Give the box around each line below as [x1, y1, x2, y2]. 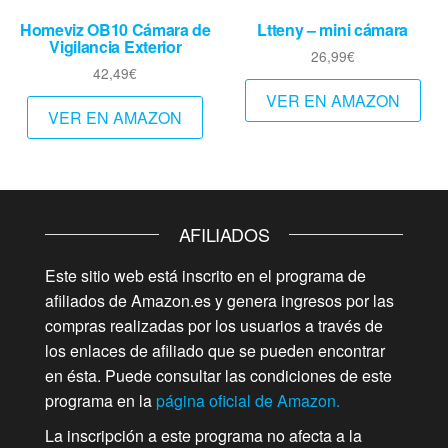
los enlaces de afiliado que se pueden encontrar [45, 338, 385, 362]
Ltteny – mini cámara [257, 17, 408, 41]
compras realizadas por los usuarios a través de [45, 313, 383, 337]
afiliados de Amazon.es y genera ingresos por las [45, 288, 394, 312]
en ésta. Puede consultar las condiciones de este [45, 363, 392, 387]
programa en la [45, 388, 156, 412]
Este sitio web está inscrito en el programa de [45, 263, 366, 287]
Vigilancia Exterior [49, 34, 182, 58]
